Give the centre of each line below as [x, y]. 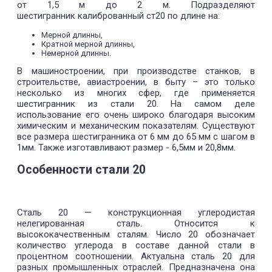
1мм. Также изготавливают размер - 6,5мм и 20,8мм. [126, 147]
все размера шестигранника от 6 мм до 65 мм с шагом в [136, 136]
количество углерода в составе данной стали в [136, 246]
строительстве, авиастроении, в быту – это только [136, 82]
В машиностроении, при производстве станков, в [136, 71]
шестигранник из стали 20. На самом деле [136, 104]
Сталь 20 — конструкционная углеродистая [136, 213]
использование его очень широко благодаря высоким [136, 114]
